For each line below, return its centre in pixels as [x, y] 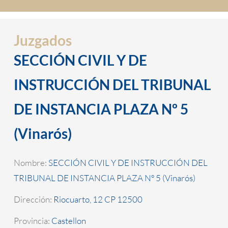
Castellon [68, 221]
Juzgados [42, 40]
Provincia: [32, 221]
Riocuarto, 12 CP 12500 [98, 199]
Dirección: [33, 199]
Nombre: [31, 163]
